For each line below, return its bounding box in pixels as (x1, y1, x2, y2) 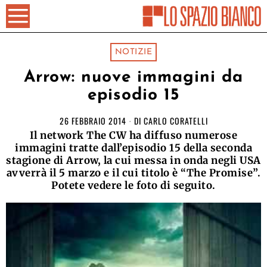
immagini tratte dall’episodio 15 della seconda (15, 141, 252, 154)
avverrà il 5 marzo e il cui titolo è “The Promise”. (6, 166, 261, 179)
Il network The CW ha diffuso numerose (29, 129, 238, 142)
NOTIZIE (114, 48, 153, 57)
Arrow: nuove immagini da (24, 69, 243, 86)
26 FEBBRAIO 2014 (59, 114, 126, 127)
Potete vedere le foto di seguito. (51, 179, 216, 192)
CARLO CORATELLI (143, 114, 208, 127)
